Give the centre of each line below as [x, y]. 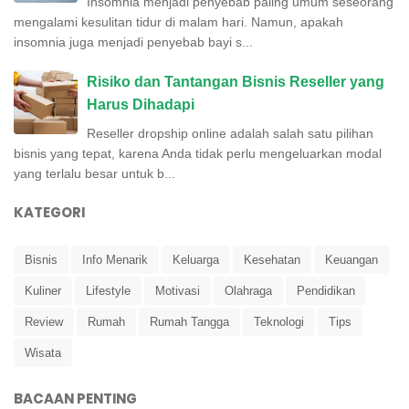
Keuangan [351, 259]
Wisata [43, 352]
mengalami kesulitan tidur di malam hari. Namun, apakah [178, 21]
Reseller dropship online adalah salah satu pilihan [230, 133]
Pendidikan [326, 290]
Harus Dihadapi [141, 104]
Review [44, 321]
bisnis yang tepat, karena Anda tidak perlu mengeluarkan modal [198, 153]
